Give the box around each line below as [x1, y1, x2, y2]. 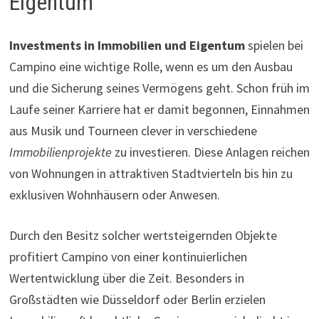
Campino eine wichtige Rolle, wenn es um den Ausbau [9, 58, 293, 75]
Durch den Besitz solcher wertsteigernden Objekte [9, 226, 277, 244]
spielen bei [244, 36, 303, 53]
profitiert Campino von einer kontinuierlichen [9, 248, 247, 265]
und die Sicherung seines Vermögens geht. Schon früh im [9, 79, 310, 96]
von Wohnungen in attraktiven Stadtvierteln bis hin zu [9, 164, 293, 182]
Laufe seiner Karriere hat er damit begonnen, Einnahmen [9, 100, 310, 117]
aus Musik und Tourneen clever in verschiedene [9, 122, 257, 139]
